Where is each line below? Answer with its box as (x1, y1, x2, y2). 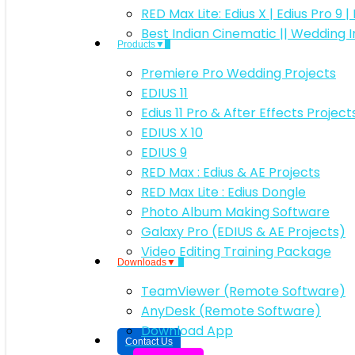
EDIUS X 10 (141, 124, 203, 142)
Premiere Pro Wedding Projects (141, 64, 336, 82)
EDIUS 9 (141, 143, 187, 162)
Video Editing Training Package (141, 242, 331, 261)
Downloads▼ (117, 257, 178, 268)
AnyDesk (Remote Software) (141, 302, 321, 320)
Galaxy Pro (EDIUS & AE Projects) (141, 223, 345, 241)
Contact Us (125, 336, 173, 347)
